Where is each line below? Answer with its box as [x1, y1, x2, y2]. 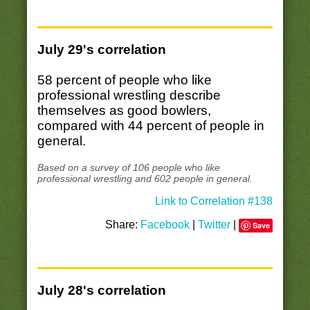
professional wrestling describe [37, 87, 221, 102]
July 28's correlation [37, 283, 166, 298]
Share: [105, 219, 141, 231]
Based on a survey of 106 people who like [37, 162, 220, 174]
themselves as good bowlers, [37, 102, 211, 118]
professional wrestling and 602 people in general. [37, 173, 253, 185]
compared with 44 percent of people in [37, 118, 264, 133]
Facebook [140, 219, 190, 231]
